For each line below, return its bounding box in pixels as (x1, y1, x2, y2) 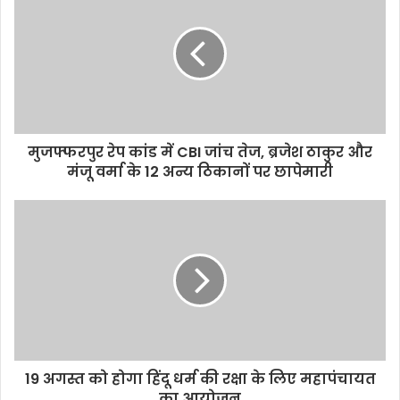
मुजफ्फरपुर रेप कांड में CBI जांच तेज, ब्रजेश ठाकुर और (28, 141, 372, 162)
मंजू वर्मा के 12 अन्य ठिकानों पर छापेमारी (67, 161, 333, 182)
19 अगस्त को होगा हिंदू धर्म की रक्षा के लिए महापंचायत (24, 368, 376, 389)
